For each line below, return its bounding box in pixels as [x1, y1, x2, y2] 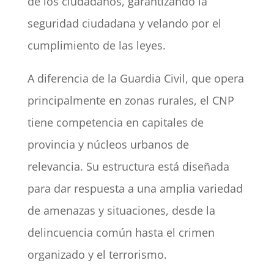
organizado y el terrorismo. [27, 247, 167, 262]
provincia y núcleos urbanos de [27, 137, 189, 152]
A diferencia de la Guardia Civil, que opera [27, 71, 244, 86]
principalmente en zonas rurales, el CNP [27, 93, 234, 108]
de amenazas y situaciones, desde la [27, 203, 215, 218]
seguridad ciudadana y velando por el [27, 16, 221, 31]
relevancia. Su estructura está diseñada [27, 159, 229, 174]
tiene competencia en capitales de [27, 115, 204, 130]
